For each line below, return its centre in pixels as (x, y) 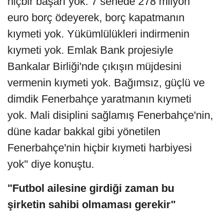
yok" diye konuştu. (51, 164)
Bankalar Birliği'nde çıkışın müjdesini (94, 66)
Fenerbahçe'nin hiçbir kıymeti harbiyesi (100, 147)
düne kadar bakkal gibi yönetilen (84, 131)
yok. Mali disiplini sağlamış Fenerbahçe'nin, (110, 115)
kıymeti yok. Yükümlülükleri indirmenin (98, 34)
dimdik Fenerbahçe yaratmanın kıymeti (99, 99)
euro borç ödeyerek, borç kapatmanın (96, 17)
